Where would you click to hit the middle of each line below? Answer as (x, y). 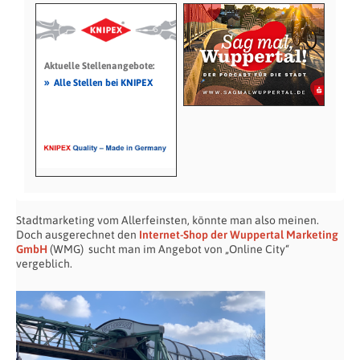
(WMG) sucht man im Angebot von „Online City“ (168, 249)
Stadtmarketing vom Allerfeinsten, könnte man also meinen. (168, 220)
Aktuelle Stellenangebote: (99, 65)
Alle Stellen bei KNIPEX (103, 82)
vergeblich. (44, 263)
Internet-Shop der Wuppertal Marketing (239, 234)
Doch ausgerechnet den (78, 234)
